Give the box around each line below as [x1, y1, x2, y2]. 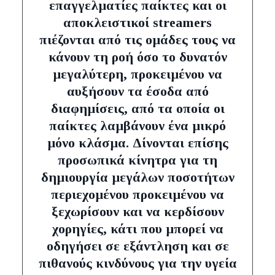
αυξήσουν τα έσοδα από [66, 83, 209, 99]
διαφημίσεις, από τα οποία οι [50, 101, 225, 117]
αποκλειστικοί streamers [63, 15, 212, 31]
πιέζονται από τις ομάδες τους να [39, 32, 236, 48]
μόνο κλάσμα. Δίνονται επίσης [47, 135, 228, 151]
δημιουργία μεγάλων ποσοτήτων [41, 169, 234, 185]
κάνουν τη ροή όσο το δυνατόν [48, 49, 227, 65]
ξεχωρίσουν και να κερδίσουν [51, 204, 224, 220]
